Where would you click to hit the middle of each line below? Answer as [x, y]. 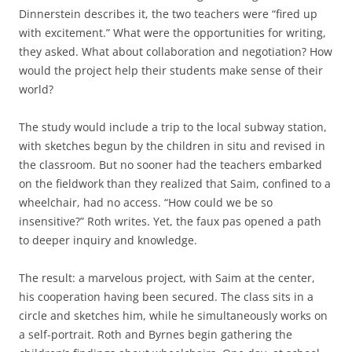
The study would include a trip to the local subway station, [173, 127]
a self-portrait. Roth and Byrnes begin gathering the [156, 335]
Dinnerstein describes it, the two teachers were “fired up [168, 14]
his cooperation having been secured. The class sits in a [166, 297]
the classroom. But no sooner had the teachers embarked [170, 165]
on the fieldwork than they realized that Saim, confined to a [175, 184]
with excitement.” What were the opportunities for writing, [172, 33]
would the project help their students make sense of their [171, 71]
